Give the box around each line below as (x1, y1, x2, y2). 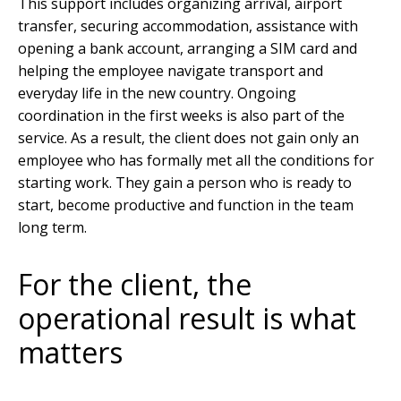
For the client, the (18, 264, 252, 303)
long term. (18, 217, 87, 237)
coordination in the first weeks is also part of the (18, 105, 345, 125)
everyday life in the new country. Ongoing (18, 82, 296, 103)
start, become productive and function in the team (18, 194, 354, 215)
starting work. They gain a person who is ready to (18, 172, 352, 192)
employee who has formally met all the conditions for (18, 149, 374, 170)
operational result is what (18, 298, 356, 337)
